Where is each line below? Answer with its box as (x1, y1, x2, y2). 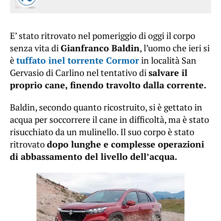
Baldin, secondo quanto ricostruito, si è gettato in (10, 101, 202, 113)
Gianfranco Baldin (61, 42, 140, 54)
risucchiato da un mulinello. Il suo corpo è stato (10, 126, 194, 138)
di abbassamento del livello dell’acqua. (10, 150, 177, 163)
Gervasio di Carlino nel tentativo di (10, 67, 148, 79)
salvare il (148, 67, 187, 79)
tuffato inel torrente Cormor (16, 54, 139, 67)
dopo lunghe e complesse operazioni (47, 138, 204, 150)
